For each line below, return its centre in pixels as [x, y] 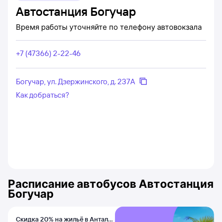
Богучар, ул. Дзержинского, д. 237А [76, 81]
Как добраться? [43, 95]
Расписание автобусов [73, 184]
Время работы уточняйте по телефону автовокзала [109, 27]
